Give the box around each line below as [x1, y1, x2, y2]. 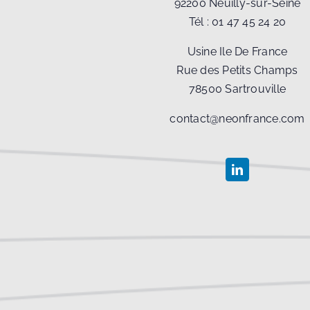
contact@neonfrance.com [170, 112, 305, 126]
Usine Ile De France [187, 45, 288, 59]
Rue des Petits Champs [176, 64, 298, 77]
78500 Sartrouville [188, 82, 286, 96]
